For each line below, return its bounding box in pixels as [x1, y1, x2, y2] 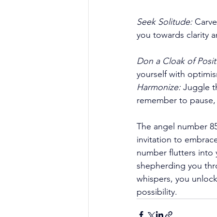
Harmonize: [137, 81, 181, 93]
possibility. [137, 186, 180, 197]
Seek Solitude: [137, 16, 192, 27]
